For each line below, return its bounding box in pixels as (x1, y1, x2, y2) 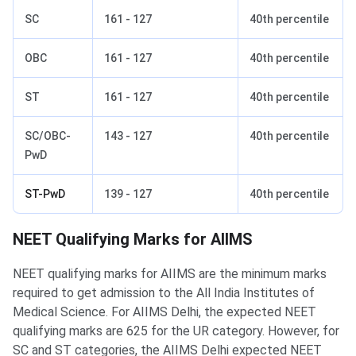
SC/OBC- (25, 129, 71, 142)
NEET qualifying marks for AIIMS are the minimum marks (13, 265, 327, 281)
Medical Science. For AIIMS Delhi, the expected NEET (13, 304, 316, 319)
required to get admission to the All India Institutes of (13, 284, 315, 300)
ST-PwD (25, 187, 65, 200)
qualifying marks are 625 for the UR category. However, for (13, 323, 339, 339)
